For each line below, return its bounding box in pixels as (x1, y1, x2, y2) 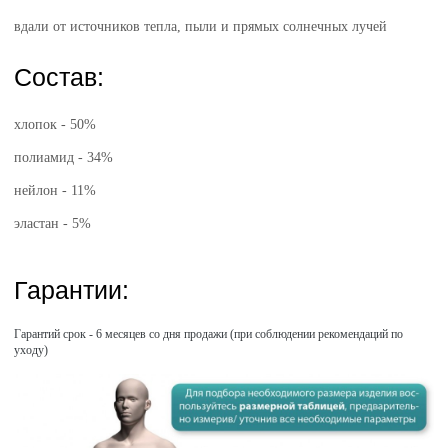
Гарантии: (14, 276, 130, 304)
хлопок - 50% (14, 117, 97, 132)
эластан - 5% (14, 216, 92, 231)
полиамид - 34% (14, 150, 114, 165)
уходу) (14, 343, 49, 357)
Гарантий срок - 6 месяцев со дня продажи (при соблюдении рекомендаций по (14, 327, 404, 341)
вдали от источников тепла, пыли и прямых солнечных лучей (14, 19, 388, 34)
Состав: (14, 63, 105, 91)
